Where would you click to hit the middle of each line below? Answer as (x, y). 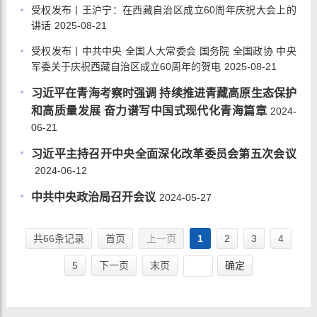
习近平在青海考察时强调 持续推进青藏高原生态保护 (164, 93)
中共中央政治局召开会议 (93, 197)
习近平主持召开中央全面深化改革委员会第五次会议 (164, 154)
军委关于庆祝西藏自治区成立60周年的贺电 (126, 67)
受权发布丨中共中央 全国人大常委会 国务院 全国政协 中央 (164, 51)
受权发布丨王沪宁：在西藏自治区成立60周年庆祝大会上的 (164, 10)
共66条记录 (58, 238)
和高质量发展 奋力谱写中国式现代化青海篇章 (149, 111)
